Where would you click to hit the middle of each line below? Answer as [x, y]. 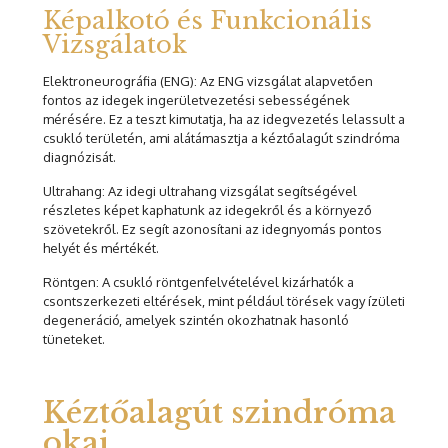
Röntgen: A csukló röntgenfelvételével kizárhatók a [198, 282]
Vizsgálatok [115, 45]
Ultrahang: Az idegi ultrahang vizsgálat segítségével [200, 191]
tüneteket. [74, 339]
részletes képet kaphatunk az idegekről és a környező [207, 210]
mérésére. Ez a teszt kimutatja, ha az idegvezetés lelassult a [224, 119]
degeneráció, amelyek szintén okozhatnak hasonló [196, 320]
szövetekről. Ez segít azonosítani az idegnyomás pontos [212, 229]
